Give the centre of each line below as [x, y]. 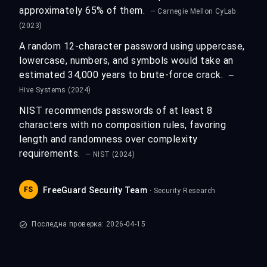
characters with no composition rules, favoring [122, 125]
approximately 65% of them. [83, 10]
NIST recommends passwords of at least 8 [116, 111]
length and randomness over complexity [108, 139]
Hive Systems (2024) [55, 90]
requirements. [51, 153]
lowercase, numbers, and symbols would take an [126, 60]
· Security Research [182, 191]
